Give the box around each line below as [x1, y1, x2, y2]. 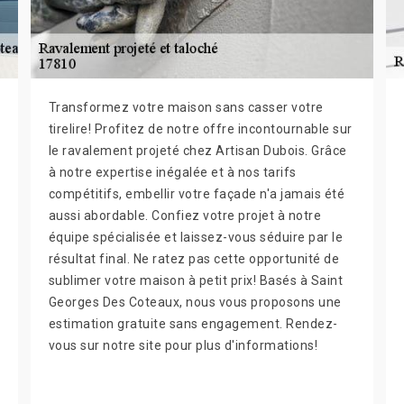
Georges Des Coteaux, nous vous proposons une [48, 295, 342, 309]
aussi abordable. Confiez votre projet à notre [48, 208, 322, 223]
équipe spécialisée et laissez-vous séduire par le [48, 230, 344, 244]
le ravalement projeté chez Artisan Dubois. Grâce [48, 143, 347, 158]
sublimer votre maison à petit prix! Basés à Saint [48, 273, 344, 288]
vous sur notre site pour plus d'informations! [48, 338, 318, 353]
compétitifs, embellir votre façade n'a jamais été [48, 187, 345, 201]
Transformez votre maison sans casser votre [48, 100, 324, 115]
